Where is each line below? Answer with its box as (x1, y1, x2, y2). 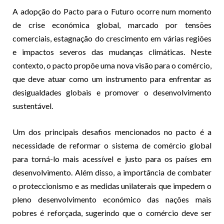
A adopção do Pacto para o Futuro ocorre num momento (12, 6, 211, 16)
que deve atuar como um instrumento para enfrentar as (12, 73, 211, 83)
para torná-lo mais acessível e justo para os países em (12, 153, 211, 163)
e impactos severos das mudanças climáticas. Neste (12, 46, 211, 56)
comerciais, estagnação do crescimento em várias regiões (12, 33, 211, 43)
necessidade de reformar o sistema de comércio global (12, 140, 211, 150)
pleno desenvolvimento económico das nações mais (12, 194, 211, 204)
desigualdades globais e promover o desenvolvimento (12, 87, 211, 97)
